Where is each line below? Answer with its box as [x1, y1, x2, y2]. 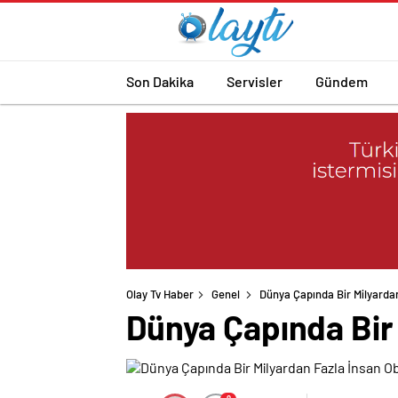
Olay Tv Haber [126, 287, 194, 302]
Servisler [227, 72, 283, 90]
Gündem [315, 72, 368, 90]
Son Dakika [126, 72, 194, 90]
